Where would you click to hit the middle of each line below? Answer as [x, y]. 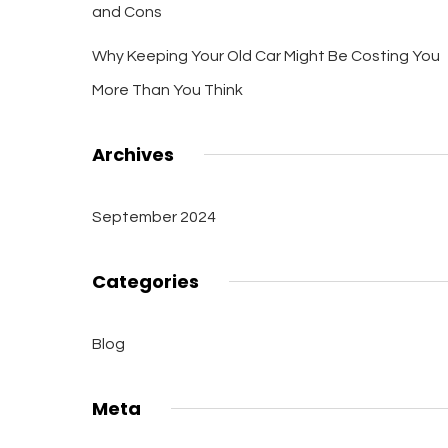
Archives [132, 154]
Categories [145, 281]
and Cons [126, 12]
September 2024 [153, 217]
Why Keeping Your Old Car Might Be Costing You [265, 56]
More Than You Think [167, 90]
